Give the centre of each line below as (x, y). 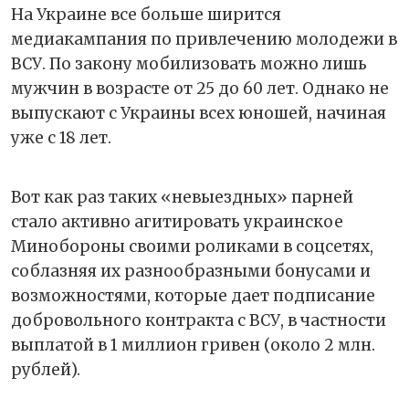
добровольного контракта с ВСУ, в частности (199, 320)
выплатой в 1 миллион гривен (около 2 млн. (193, 345)
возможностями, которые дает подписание (193, 295)
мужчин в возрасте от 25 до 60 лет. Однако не (200, 88)
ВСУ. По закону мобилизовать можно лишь (189, 63)
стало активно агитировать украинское (177, 221)
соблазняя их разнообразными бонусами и (191, 271)
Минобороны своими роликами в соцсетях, (192, 246)
